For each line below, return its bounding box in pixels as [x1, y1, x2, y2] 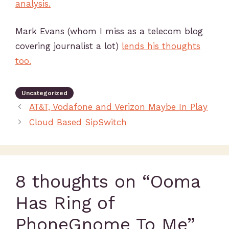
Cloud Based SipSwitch [29, 117, 127, 127]
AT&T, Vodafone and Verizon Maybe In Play [29, 102, 208, 112]
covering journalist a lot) [15, 41, 122, 51]
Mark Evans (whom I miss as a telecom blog [15, 26, 203, 36]
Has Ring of [15, 192, 114, 214]
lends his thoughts [122, 41, 200, 51]
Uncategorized [21, 89, 67, 97]
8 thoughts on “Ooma [15, 171, 200, 192]
